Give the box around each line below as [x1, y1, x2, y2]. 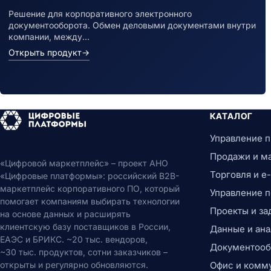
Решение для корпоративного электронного [8, 8, 192, 19]
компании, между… [8, 31, 90, 42]
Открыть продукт [8, 47, 82, 57]
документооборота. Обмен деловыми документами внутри [8, 20, 256, 30]
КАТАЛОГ [209, 111, 253, 121]
